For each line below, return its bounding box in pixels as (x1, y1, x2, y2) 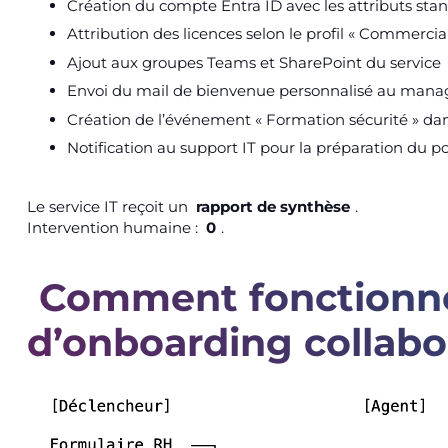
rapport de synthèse (196, 196, 351, 216)
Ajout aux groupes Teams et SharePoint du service (66, 52, 441, 72)
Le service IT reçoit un (26, 196, 192, 216)
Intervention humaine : (26, 217, 202, 237)
